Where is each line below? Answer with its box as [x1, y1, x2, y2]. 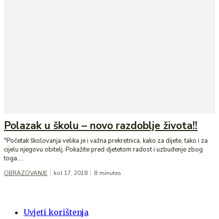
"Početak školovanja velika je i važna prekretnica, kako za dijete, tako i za [4, 136, 208, 146]
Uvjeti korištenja [23, 207, 88, 218]
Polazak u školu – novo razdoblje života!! [4, 119, 197, 133]
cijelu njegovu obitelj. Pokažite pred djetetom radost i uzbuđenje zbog [4, 145, 203, 154]
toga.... [4, 154, 23, 163]
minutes [99, 169, 121, 177]
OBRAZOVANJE [4, 169, 47, 177]
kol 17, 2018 [54, 169, 88, 177]
